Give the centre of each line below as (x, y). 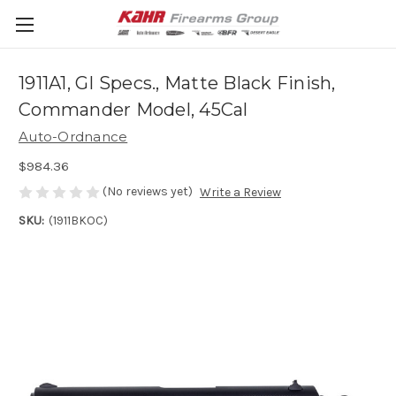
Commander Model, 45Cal (133, 110)
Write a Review (240, 193)
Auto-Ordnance (73, 137)
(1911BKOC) (78, 221)
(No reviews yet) (148, 191)
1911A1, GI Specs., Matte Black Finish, (177, 84)
